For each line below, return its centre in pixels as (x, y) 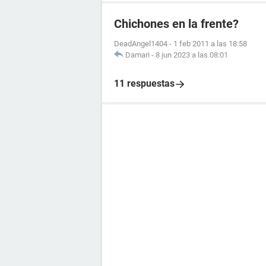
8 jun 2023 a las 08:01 (192, 55)
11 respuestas (144, 84)
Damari (137, 55)
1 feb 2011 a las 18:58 (210, 44)
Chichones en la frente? (176, 24)
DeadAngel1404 (141, 44)
